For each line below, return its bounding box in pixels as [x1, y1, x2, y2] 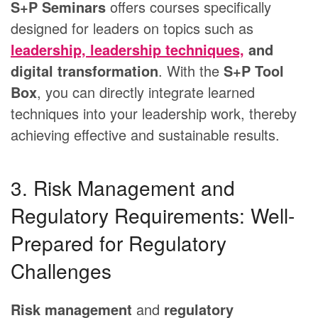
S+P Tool [224, 60, 284, 82]
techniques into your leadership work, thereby [11, 103, 297, 124]
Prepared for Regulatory [11, 229, 226, 258]
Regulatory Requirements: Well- [11, 201, 295, 230]
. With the [158, 60, 224, 82]
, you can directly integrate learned [37, 82, 255, 103]
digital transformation [11, 60, 158, 82]
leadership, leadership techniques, [11, 39, 244, 60]
